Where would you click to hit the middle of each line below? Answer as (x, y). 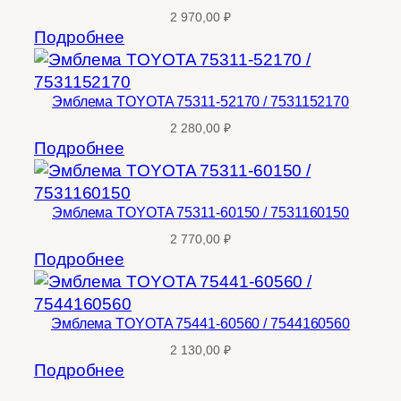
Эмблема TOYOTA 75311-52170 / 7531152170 (200, 101)
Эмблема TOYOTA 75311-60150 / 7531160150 (200, 212)
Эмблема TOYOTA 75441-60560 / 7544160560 (200, 323)
